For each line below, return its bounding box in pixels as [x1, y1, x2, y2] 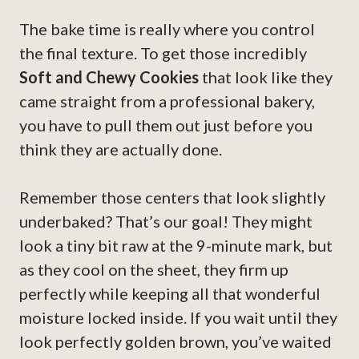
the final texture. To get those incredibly [19, 43, 307, 63]
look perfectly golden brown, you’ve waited [19, 332, 332, 352]
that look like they [199, 67, 333, 87]
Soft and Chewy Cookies [19, 67, 199, 87]
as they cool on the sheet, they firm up [19, 260, 288, 280]
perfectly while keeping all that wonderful [19, 284, 321, 304]
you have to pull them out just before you [19, 115, 313, 135]
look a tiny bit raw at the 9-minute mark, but [19, 236, 333, 256]
